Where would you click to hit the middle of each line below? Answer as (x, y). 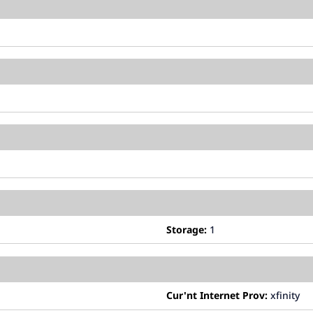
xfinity (284, 296)
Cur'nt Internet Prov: (217, 296)
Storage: (187, 229)
